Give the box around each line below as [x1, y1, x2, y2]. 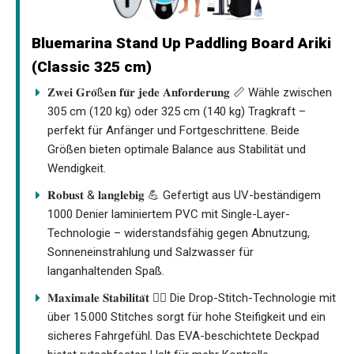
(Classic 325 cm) [32, 57, 152, 76]
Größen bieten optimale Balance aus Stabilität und [47, 141, 306, 156]
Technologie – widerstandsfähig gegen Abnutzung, [47, 225, 310, 240]
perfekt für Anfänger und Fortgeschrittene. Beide [47, 122, 299, 137]
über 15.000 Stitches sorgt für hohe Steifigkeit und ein [47, 309, 326, 324]
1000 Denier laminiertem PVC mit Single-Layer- [47, 206, 290, 221]
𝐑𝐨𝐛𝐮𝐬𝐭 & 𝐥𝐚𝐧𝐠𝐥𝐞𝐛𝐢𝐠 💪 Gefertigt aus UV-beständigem [47, 187, 321, 202]
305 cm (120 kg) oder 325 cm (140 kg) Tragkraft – [47, 104, 306, 119]
